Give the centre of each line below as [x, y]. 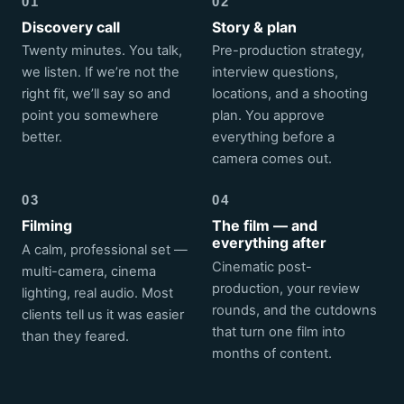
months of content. [272, 353]
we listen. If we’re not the [101, 73]
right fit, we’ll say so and [96, 94]
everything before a [273, 138]
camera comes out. [272, 159]
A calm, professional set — [105, 249]
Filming [47, 225]
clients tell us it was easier [103, 314]
